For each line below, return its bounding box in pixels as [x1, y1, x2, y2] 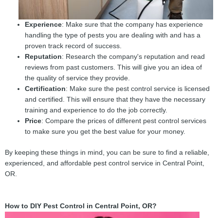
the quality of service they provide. [25, 74, 130, 82]
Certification [25, 85, 66, 93]
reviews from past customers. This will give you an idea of [25, 64, 202, 72]
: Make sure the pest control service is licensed [66, 85, 210, 93]
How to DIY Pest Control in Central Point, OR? [5, 202, 157, 210]
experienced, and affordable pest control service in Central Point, [5, 159, 204, 167]
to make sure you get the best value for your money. [25, 128, 186, 136]
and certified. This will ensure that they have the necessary [25, 96, 206, 104]
